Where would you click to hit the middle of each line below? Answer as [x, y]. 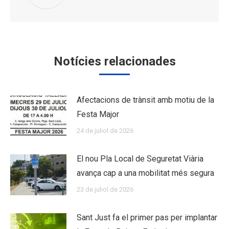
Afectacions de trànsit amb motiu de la [145, 100]
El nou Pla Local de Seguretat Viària [140, 158]
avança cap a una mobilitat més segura [145, 173]
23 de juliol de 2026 [105, 189]
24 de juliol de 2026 [105, 131]
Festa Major [98, 114]
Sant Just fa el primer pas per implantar [147, 217]
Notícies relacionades [114, 61]
